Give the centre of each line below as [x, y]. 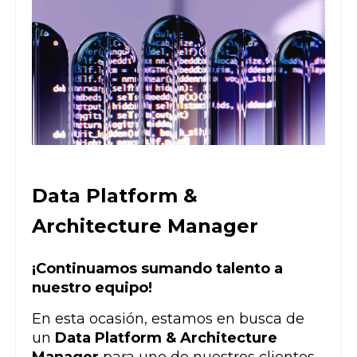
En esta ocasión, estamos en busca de [168, 319]
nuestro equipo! [92, 288]
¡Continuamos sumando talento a [157, 269]
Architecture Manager [145, 226]
